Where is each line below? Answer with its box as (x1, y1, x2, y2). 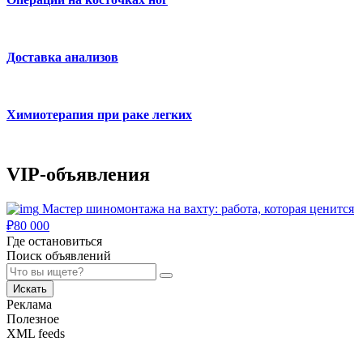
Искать (13, 282, 47, 295)
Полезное (6, 311, 59, 326)
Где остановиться (6, 233, 102, 248)
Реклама (6, 297, 52, 311)
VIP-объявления (6, 163, 150, 185)
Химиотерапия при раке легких (6, 107, 192, 122)
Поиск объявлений (6, 248, 111, 263)
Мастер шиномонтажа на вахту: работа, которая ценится (42, 201, 354, 216)
